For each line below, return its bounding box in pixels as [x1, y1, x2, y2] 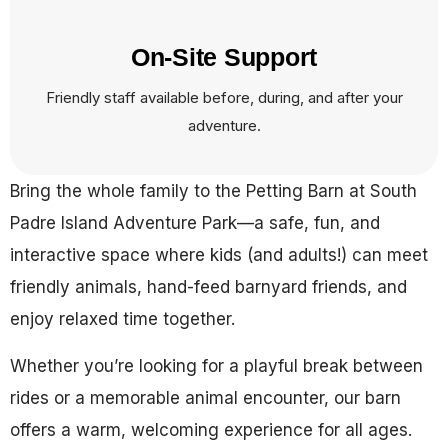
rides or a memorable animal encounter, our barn [10, 388, 401, 408]
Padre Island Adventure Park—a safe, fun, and [10, 213, 380, 233]
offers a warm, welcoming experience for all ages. [10, 420, 417, 440]
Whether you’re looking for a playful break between [10, 356, 423, 376]
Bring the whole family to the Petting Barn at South [10, 181, 417, 201]
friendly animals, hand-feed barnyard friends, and [10, 277, 407, 297]
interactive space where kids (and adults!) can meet [10, 245, 428, 265]
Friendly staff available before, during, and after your [45, 88, 403, 107]
